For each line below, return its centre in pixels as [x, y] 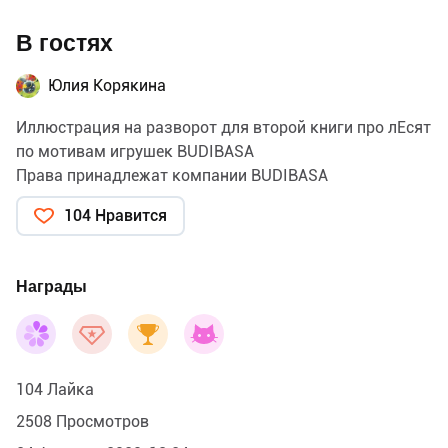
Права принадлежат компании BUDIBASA [172, 175]
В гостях [64, 43]
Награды [51, 286]
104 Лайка [55, 389]
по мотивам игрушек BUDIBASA [135, 151]
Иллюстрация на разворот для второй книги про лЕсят [223, 127]
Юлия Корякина [107, 85]
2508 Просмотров [82, 421]
